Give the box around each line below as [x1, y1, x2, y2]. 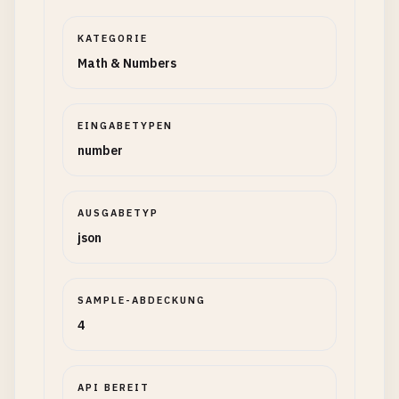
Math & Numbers [77, 55, 176, 71]
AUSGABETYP [77, 207, 159, 219]
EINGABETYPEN [77, 119, 173, 132]
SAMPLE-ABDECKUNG [77, 294, 206, 306]
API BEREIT [77, 381, 150, 394]
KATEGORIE [77, 32, 148, 45]
